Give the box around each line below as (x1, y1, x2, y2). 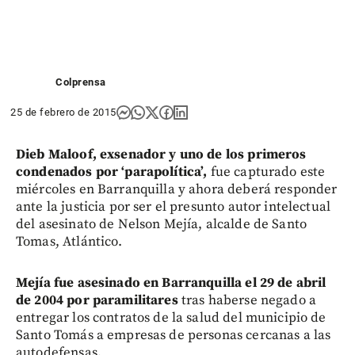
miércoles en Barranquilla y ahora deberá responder (16, 180, 338, 198)
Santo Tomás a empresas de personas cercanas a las (16, 326, 331, 344)
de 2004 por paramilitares (16, 291, 178, 309)
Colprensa (55, 75, 106, 88)
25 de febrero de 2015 (10, 105, 116, 118)
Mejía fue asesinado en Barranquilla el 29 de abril (16, 273, 326, 292)
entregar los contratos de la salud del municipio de (16, 308, 326, 326)
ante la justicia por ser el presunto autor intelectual (16, 197, 331, 216)
